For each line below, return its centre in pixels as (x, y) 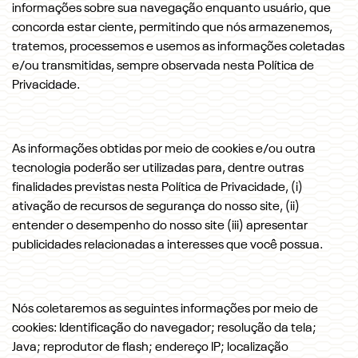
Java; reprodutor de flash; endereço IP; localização (150, 348)
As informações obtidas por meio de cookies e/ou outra (164, 149)
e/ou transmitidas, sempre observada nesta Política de (163, 66)
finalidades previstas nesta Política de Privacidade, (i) (157, 188)
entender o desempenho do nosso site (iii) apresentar (160, 226)
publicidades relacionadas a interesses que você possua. (167, 245)
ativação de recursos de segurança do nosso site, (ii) (156, 207)
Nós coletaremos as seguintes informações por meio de (165, 309)
